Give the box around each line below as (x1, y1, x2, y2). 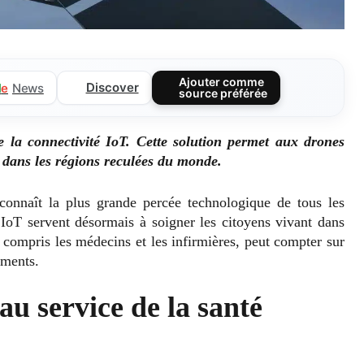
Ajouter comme (179, 75, 265, 89)
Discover (85, 80, 139, 96)
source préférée (179, 86, 268, 101)
